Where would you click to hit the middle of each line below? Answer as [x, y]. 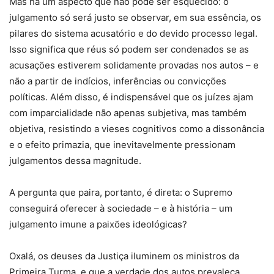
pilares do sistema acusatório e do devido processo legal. [133, 33]
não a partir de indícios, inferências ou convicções [118, 81]
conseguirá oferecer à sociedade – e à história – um [121, 208]
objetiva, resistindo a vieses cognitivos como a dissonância [137, 128]
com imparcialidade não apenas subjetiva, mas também [128, 113]
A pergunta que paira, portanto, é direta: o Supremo [121, 192]
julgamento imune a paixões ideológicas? [99, 224]
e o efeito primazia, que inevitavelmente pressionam [122, 144]
